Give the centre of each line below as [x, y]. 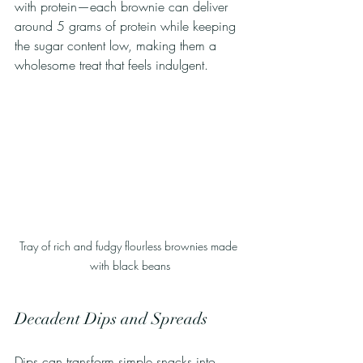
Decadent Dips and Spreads [111, 318]
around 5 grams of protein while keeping [127, 26]
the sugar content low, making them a [117, 45]
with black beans [130, 265]
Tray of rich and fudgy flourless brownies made [130, 246]
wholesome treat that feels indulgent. [111, 64]
